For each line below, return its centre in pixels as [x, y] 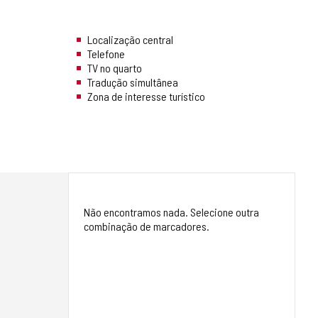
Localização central [130, 40]
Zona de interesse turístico [146, 97]
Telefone [106, 54]
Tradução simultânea [133, 82]
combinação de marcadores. [147, 226]
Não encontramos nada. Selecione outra [171, 212]
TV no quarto [115, 68]
